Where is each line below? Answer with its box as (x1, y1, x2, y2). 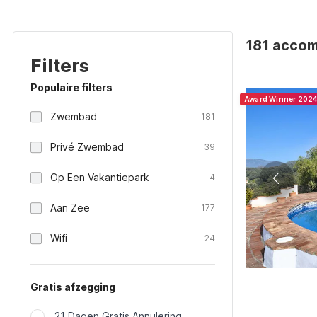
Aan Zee (50, 202, 90, 214)
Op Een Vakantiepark (50, 171, 149, 183)
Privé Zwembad (50, 141, 124, 153)
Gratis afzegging (30, 281, 115, 293)
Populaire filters (30, 81, 113, 93)
